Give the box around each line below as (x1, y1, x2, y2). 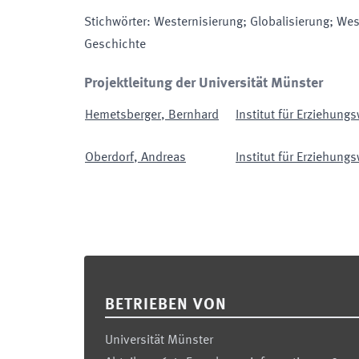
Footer (83, 259, 123, 273)
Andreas (141, 151, 186, 164)
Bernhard (168, 109, 219, 122)
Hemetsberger (85, 109, 161, 122)
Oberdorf (85, 151, 134, 164)
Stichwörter (84, 16, 147, 29)
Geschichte (84, 38, 146, 51)
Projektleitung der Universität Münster (84, 76, 323, 91)
